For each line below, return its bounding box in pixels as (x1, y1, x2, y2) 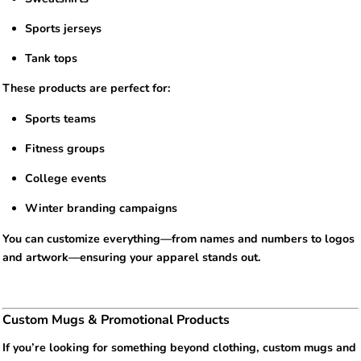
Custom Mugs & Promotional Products (2, 310, 230, 329)
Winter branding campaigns (25, 201, 178, 217)
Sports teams (25, 110, 97, 127)
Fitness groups (25, 140, 106, 156)
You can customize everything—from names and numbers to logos (2, 230, 355, 247)
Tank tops (25, 51, 78, 67)
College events (25, 171, 107, 187)
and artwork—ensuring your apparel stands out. (2, 249, 261, 265)
